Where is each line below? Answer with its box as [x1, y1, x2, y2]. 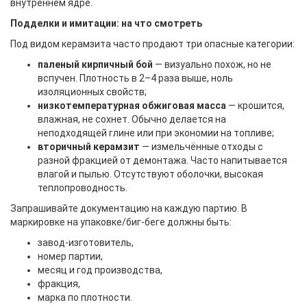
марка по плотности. [38, 292, 132, 303]
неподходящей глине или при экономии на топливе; [38, 127, 274, 138]
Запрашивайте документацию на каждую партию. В [10, 203, 247, 214]
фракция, [38, 278, 80, 289]
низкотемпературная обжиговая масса [38, 100, 226, 111]
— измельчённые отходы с [140, 141, 263, 152]
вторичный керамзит [38, 141, 140, 152]
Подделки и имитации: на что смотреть [10, 18, 202, 29]
